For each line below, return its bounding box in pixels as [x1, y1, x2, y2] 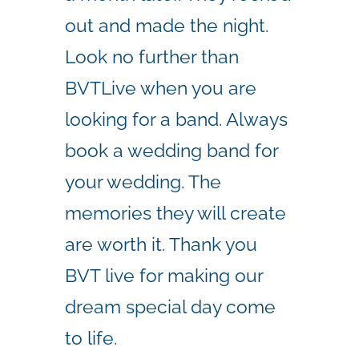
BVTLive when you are [65, 76, 256, 99]
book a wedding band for [65, 139, 278, 161]
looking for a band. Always [65, 107, 288, 130]
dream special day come [65, 295, 276, 317]
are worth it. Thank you [65, 232, 257, 255]
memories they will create [65, 201, 286, 224]
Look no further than [65, 45, 239, 67]
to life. [65, 326, 117, 349]
